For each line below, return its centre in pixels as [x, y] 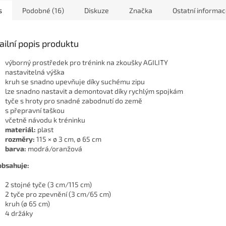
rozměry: [21, 139]
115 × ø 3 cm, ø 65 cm [69, 139]
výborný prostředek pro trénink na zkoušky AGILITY [87, 63]
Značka [141, 11]
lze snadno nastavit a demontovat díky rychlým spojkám [94, 91]
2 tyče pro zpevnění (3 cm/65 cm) [58, 194]
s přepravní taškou [35, 110]
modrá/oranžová [55, 149]
